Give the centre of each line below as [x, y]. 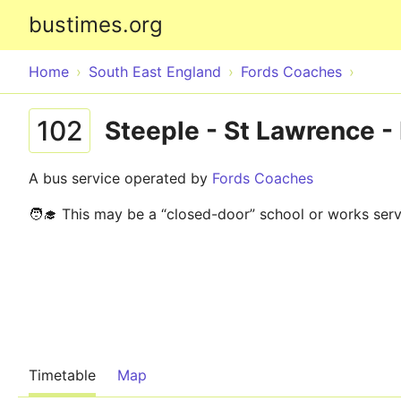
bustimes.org [96, 25]
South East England [155, 72]
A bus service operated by [120, 178]
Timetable [62, 375]
